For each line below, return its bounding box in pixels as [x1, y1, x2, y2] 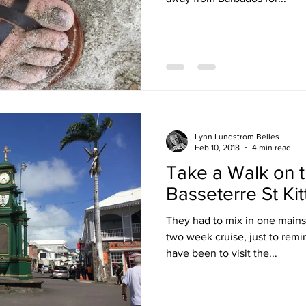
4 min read [252, 143, 291, 152]
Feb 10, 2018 [195, 143, 240, 152]
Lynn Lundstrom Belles [195, 131, 279, 141]
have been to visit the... [166, 247, 277, 259]
